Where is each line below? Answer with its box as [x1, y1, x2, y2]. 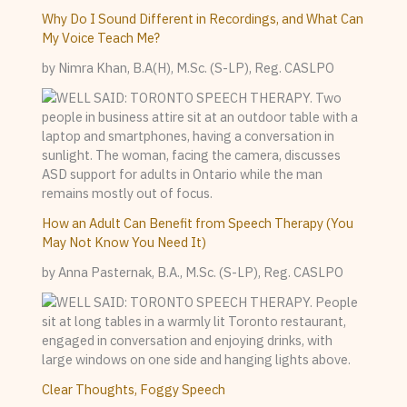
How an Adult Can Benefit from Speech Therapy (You [42, 214, 354, 233]
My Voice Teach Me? [42, 29, 161, 47]
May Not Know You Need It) [42, 233, 207, 252]
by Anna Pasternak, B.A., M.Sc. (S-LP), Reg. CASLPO [42, 263, 344, 282]
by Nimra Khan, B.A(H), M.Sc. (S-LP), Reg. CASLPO [42, 59, 335, 77]
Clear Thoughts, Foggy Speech [42, 381, 226, 399]
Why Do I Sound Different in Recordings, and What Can [42, 10, 364, 28]
